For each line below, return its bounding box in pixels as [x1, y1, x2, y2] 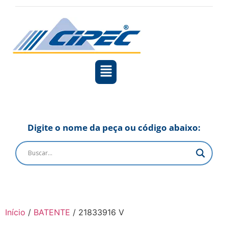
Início [5, 207, 25, 217]
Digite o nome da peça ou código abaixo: [27, 121, 201, 133]
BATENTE [34, 207, 70, 217]
